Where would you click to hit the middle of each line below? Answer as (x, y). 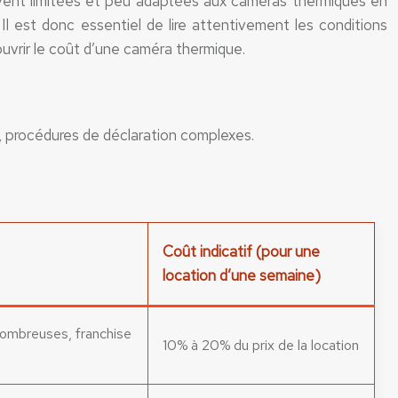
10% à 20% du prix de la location (261, 345)
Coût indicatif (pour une (241, 251)
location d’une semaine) (242, 275)
